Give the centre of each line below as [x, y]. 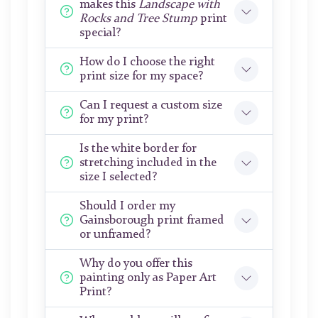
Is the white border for [138, 149]
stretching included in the [148, 163]
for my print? [114, 120]
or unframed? [115, 235]
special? [100, 33]
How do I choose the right [147, 62]
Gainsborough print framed [152, 221]
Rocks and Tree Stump [138, 19]
